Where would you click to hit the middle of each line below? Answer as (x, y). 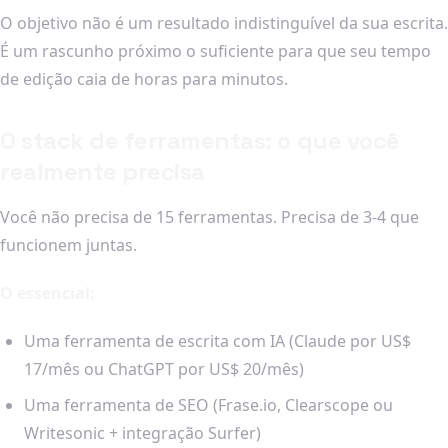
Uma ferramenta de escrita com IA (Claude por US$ (217, 340)
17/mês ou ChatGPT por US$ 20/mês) (164, 368)
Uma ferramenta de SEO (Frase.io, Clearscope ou (208, 404)
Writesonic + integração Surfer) (142, 432)
